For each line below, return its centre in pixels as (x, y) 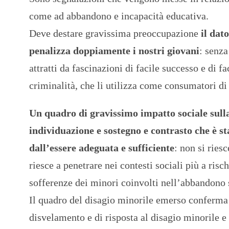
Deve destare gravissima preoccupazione (115, 33)
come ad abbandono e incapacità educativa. (119, 16)
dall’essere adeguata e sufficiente (102, 147)
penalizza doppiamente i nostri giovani (114, 50)
